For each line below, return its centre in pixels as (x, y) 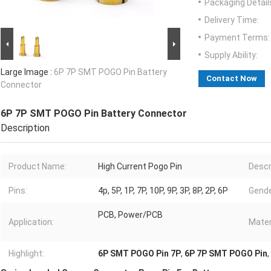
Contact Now (232, 79)
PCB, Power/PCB (130, 215)
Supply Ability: (231, 55)
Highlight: (26, 254)
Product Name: (38, 167)
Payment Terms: (237, 38)
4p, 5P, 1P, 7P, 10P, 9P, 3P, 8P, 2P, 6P (163, 191)
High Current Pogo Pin (140, 167)
